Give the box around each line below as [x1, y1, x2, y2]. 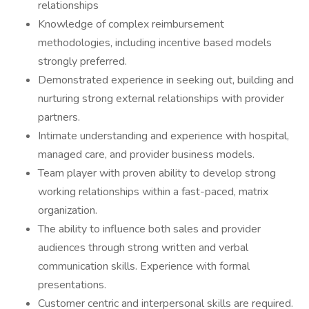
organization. [38, 203, 97, 218]
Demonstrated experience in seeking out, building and [38, 72, 294, 88]
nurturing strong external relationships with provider [38, 91, 284, 106]
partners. [38, 110, 80, 125]
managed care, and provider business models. [38, 147, 255, 162]
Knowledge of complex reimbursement [38, 17, 224, 32]
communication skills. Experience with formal [38, 259, 250, 274]
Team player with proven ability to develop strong [38, 166, 276, 181]
